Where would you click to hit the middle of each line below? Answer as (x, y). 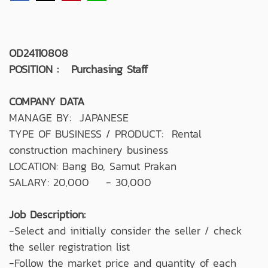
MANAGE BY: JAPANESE (69, 117)
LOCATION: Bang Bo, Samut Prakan (93, 166)
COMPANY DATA (47, 101)
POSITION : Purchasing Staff (78, 69)
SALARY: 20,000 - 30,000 (80, 182)
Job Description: (47, 214)
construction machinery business (89, 150)
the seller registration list (69, 246)
